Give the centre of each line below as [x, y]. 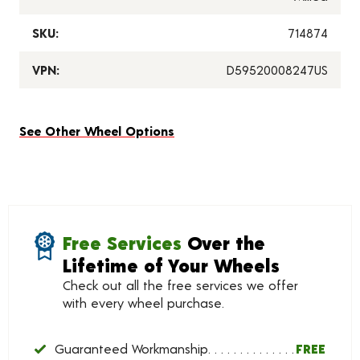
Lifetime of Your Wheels [171, 265]
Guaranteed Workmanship [131, 348]
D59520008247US [277, 70]
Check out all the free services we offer [180, 285]
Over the [223, 242]
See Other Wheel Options [97, 131]
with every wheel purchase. [143, 303]
